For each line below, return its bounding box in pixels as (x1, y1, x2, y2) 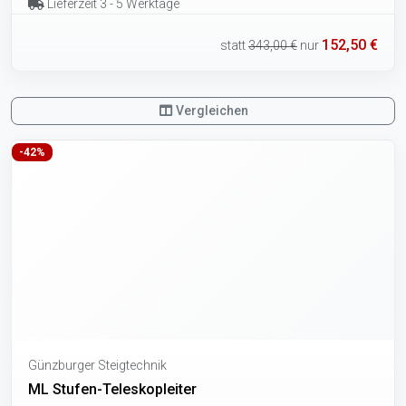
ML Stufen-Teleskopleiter (28, 380, 197, 398)
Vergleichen (173, 102, 249, 118)
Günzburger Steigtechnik (28, 357, 167, 372)
